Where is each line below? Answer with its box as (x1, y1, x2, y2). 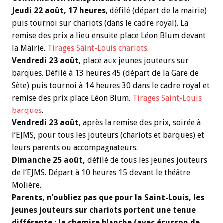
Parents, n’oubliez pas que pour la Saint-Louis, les (12, 192, 204, 202)
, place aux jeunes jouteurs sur (79, 55, 189, 65)
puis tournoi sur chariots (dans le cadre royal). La (12, 18, 188, 28)
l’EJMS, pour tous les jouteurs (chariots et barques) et (12, 130, 204, 140)
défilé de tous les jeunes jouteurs (85, 155, 207, 165)
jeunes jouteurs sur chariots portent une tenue (12, 205, 196, 215)
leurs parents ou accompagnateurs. (12, 142, 138, 152)
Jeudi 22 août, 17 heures (12, 5, 106, 15)
